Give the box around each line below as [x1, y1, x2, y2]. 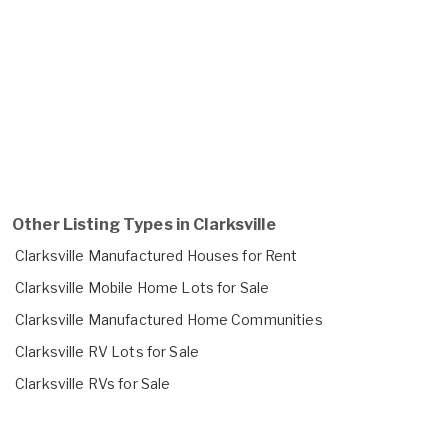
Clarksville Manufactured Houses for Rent [15, 246, 298, 264]
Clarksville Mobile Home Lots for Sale [15, 278, 270, 296]
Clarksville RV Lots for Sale [15, 342, 199, 360]
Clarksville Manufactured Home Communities [15, 310, 323, 328]
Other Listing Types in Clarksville [12, 214, 276, 234]
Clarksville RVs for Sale [15, 374, 171, 392]
